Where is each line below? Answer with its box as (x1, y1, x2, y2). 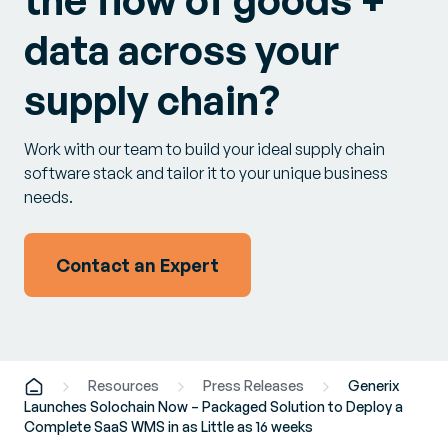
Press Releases (203, 377, 304, 395)
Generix (348, 377, 399, 395)
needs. (24, 187, 73, 208)
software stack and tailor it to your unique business (24, 163, 388, 184)
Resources (88, 377, 159, 395)
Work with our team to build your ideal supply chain (24, 139, 385, 160)
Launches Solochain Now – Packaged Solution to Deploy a (24, 397, 403, 415)
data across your (24, 25, 339, 76)
